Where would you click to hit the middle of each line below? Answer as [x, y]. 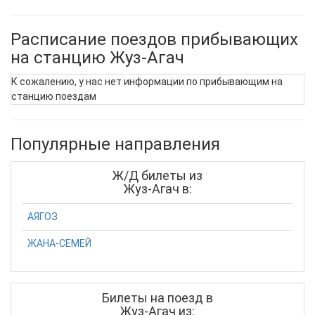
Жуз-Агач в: [157, 189]
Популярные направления [115, 144]
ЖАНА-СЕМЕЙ [59, 243]
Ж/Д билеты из [157, 175]
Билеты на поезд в [157, 297]
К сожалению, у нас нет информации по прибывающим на [147, 82]
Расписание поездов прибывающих [154, 39]
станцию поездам [54, 96]
